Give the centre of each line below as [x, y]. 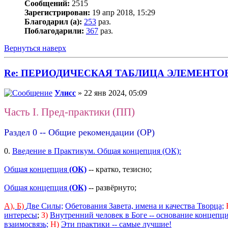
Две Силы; [45, 206]
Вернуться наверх [35, 48]
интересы [21, 215]
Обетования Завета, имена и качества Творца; [145, 206]
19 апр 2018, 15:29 [123, 13]
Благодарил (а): [53, 22]
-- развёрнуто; [111, 187]
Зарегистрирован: [57, 13]
